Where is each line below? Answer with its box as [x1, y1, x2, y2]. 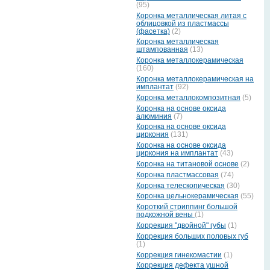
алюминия [136, 111, 172, 121]
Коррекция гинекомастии [136, 250, 222, 259]
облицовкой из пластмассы [136, 19, 229, 28]
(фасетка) [136, 27, 170, 36]
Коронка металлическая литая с [136, 11, 246, 20]
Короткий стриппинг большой [136, 202, 237, 212]
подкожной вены [136, 210, 195, 219]
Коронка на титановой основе [136, 160, 239, 168]
